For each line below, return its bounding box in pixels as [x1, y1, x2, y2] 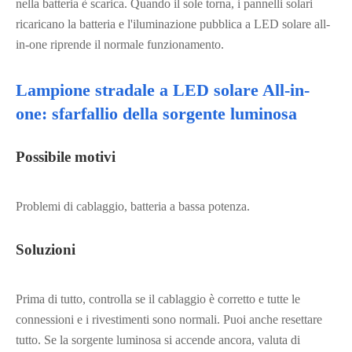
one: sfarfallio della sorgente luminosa [16, 104, 297, 123]
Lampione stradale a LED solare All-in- [16, 80, 310, 100]
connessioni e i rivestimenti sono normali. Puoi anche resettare [16, 313, 322, 326]
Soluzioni [16, 241, 75, 258]
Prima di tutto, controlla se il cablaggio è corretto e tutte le [16, 292, 300, 306]
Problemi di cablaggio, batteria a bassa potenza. [16, 200, 250, 213]
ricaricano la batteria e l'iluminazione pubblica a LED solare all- [16, 17, 330, 31]
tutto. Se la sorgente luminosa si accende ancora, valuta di [16, 333, 300, 346]
